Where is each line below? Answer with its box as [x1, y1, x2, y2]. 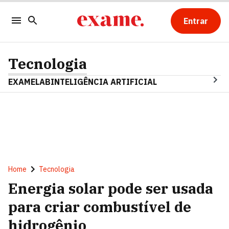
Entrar [183, 16, 208, 26]
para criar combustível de [8, 197, 191, 216]
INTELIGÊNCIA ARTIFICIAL [51, 77, 157, 87]
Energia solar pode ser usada [8, 179, 213, 198]
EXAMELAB [8, 77, 51, 87]
